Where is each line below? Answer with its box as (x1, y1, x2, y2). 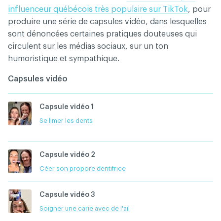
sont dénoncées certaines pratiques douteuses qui (8, 30, 197, 38)
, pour (188, 5, 211, 13)
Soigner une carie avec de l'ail (39, 205, 130, 212)
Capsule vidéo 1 (39, 104, 94, 110)
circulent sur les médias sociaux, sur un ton (8, 42, 168, 50)
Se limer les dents (39, 117, 93, 124)
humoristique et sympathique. (8, 55, 119, 63)
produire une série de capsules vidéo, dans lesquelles (8, 18, 207, 26)
